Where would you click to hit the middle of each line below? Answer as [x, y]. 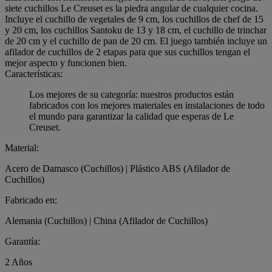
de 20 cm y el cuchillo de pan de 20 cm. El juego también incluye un [136, 41]
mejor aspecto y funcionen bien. [66, 63]
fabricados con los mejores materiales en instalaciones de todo [147, 106]
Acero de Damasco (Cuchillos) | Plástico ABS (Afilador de [117, 169]
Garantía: [22, 242]
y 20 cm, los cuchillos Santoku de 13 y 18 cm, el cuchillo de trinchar [136, 30]
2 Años [19, 262]
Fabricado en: [31, 200]
